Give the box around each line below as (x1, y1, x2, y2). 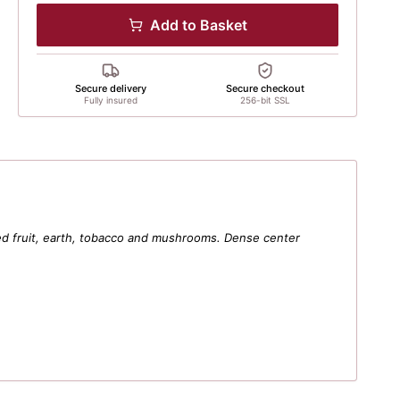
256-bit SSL (239, 95, 290, 105)
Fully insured (83, 95, 137, 105)
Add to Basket (149, 16, 247, 34)
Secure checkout (225, 82, 304, 95)
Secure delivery (74, 82, 146, 95)
